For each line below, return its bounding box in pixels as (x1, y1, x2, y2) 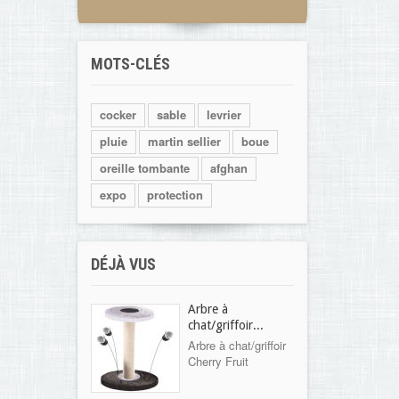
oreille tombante (100, 159, 190, 176)
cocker (100, 106, 136, 123)
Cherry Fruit (188, 353, 248, 370)
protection (147, 186, 203, 203)
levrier (207, 106, 241, 123)
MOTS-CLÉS (91, 54, 170, 73)
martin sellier (148, 133, 221, 150)
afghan (210, 159, 248, 176)
